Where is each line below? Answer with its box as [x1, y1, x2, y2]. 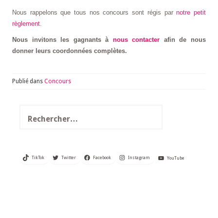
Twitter [61, 155, 76, 160]
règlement [12, 20, 40, 27]
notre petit [176, 9, 206, 16]
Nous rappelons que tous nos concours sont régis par [12, 9, 177, 16]
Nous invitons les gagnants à [12, 36, 113, 43]
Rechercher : [19, 105, 61, 113]
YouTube [166, 155, 184, 161]
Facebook [92, 155, 111, 160]
